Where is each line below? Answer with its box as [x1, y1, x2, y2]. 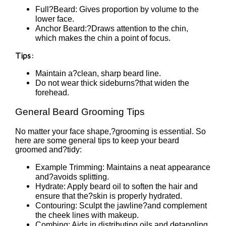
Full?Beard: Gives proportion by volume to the [35, 5, 199, 14]
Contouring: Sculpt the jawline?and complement [35, 201, 207, 210]
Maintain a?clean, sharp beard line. [35, 69, 161, 78]
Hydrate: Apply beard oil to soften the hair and [35, 182, 198, 191]
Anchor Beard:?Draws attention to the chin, [35, 24, 188, 33]
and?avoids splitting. [35, 172, 109, 181]
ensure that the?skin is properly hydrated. [35, 191, 182, 200]
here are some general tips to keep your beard [15, 136, 179, 145]
